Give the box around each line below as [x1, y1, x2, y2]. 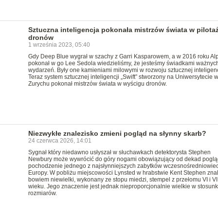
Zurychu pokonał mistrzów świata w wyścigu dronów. [28, 80, 167, 87]
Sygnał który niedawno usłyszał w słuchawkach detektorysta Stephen [28, 149, 211, 156]
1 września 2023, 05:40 [28, 41, 90, 48]
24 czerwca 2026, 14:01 [28, 137, 91, 144]
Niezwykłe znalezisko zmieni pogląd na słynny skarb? [28, 129, 206, 137]
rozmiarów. [28, 190, 57, 197]
